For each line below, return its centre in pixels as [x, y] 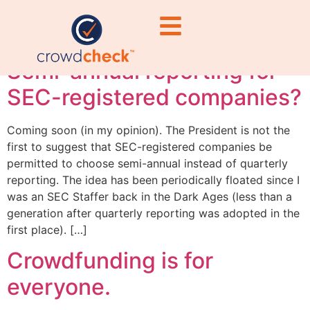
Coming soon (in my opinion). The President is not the [148, 130]
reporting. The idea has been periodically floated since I [153, 180]
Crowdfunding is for [110, 261]
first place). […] [47, 229]
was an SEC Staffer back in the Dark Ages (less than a [149, 196]
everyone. [59, 287]
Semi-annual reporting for [142, 71]
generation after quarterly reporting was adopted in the [153, 213]
